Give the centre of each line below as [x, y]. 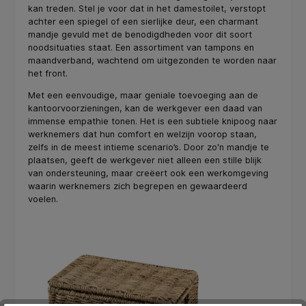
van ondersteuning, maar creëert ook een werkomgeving [148, 173]
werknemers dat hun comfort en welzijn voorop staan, [142, 134]
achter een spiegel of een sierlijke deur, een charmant [143, 22]
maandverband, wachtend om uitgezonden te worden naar [152, 61]
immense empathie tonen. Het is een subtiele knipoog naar [153, 121]
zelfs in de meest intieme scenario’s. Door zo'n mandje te [149, 147]
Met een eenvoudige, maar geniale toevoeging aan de [143, 95]
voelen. [43, 199]
